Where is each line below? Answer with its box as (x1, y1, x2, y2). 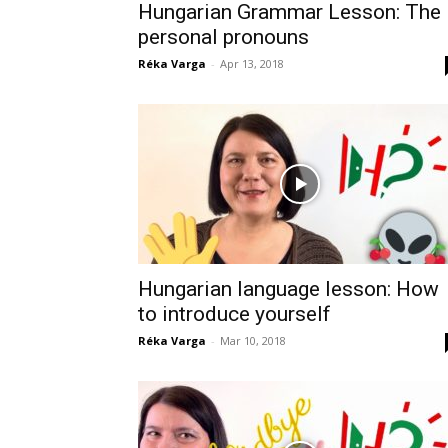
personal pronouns (138, 25, 309, 49)
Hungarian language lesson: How (138, 277, 439, 301)
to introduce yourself (138, 302, 331, 326)
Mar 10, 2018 (220, 333, 286, 348)
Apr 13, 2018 (220, 56, 284, 71)
